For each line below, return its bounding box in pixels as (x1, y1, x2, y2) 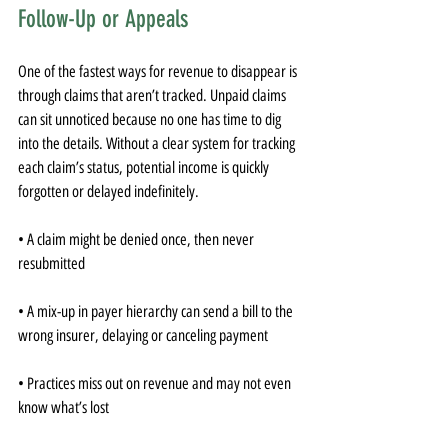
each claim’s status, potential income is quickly (18, 158, 272, 177)
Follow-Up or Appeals (18, 5, 188, 33)
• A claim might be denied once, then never (18, 230, 257, 249)
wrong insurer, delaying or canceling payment (18, 326, 268, 345)
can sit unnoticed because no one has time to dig (18, 110, 284, 129)
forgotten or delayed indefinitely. (18, 182, 199, 201)
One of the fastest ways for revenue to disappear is (18, 62, 300, 81)
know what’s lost (18, 398, 109, 417)
